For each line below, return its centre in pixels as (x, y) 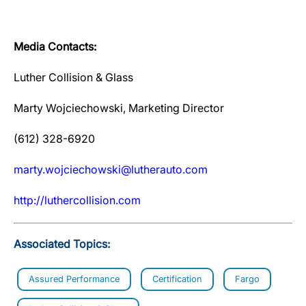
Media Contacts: (55, 46)
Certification (177, 279)
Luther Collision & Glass (73, 77)
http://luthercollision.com (77, 200)
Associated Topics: (62, 244)
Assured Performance (74, 279)
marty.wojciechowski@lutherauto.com (111, 169)
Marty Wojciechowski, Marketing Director (119, 108)
